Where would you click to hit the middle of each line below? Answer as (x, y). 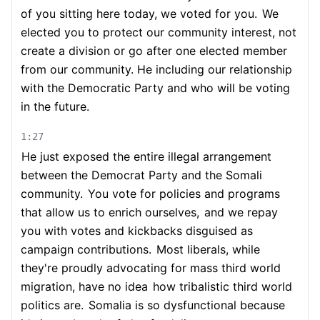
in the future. (55, 106)
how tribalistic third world (221, 286)
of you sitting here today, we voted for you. (139, 14)
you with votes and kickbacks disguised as (137, 231)
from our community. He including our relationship (156, 69)
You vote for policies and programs (182, 194)
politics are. (52, 305)
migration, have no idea (84, 286)
